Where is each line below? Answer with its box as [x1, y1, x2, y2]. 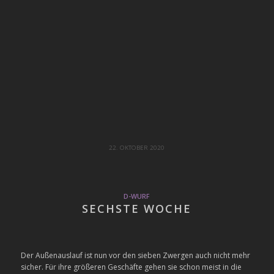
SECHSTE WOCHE [82, 201, 192, 216]
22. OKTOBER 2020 [109, 143, 165, 152]
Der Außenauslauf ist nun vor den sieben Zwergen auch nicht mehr [20, 250, 250, 261]
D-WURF [124, 191, 150, 201]
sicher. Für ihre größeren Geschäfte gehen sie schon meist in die [20, 262, 242, 272]
